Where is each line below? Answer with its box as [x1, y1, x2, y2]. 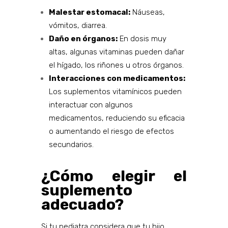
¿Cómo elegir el [41, 167, 187, 186]
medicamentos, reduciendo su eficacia [48, 113, 185, 123]
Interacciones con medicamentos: [48, 74, 185, 83]
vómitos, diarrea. [48, 21, 107, 31]
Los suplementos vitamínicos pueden [48, 87, 182, 97]
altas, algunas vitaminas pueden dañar [48, 47, 184, 57]
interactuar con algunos [48, 100, 133, 110]
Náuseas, [130, 8, 165, 17]
